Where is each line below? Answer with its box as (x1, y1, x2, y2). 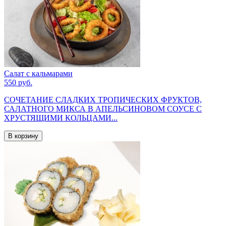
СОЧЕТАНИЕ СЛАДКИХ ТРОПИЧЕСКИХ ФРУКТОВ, (4, 95, 202, 104)
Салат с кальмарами (4, 69, 73, 78)
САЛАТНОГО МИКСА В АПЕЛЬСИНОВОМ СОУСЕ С (4, 104, 202, 114)
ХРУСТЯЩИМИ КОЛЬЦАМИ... (4, 114, 118, 123)
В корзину (8, 132, 38, 140)
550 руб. (4, 78, 32, 87)
